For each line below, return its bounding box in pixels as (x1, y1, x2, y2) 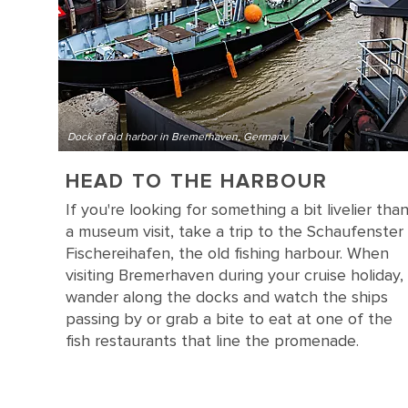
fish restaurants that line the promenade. (66, 331, 359, 351)
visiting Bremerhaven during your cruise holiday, (66, 265, 403, 285)
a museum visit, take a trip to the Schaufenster (66, 221, 403, 241)
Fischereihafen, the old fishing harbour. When (66, 243, 389, 263)
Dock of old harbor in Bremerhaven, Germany (67, 130, 288, 144)
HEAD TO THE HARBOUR (66, 169, 328, 194)
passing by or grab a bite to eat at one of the (66, 309, 393, 329)
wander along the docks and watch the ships (66, 287, 388, 307)
